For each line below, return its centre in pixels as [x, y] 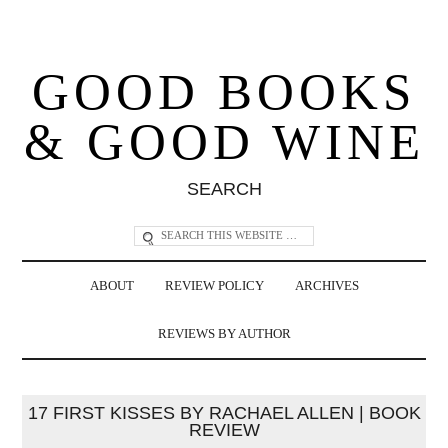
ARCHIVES [326, 285]
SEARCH [224, 188]
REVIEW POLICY [214, 285]
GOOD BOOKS [224, 91]
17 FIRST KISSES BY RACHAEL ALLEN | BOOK [224, 412]
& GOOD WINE [224, 141]
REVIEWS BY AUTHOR [224, 333]
